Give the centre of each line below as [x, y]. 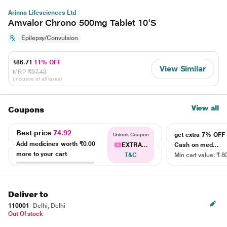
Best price [35, 133]
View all [205, 108]
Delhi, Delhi [48, 206]
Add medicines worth [48, 144]
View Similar [182, 68]
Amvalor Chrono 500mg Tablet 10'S [82, 23]
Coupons [26, 110]
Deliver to [28, 194]
